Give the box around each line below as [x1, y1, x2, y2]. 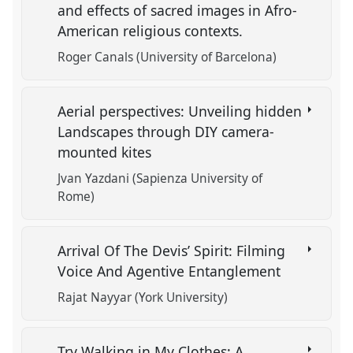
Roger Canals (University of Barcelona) [58, 49, 277, 66]
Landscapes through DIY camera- [58, 121, 275, 141]
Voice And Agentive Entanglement [58, 261, 285, 281]
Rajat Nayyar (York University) [58, 289, 229, 307]
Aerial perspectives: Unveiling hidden [58, 101, 303, 121]
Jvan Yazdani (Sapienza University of [58, 170, 263, 188]
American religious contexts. [58, 21, 247, 41]
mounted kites [58, 142, 156, 162]
